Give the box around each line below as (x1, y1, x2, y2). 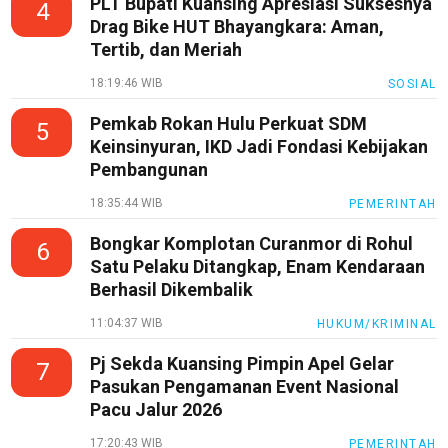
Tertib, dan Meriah (90, 38, 243, 60)
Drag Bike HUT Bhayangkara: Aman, (90, 15, 385, 37)
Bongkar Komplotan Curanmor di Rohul (90, 232, 414, 254)
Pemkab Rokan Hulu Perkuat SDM (90, 112, 368, 134)
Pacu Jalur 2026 (90, 398, 223, 420)
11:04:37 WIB (90, 315, 164, 330)
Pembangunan (90, 158, 209, 180)
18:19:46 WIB (90, 75, 164, 90)
